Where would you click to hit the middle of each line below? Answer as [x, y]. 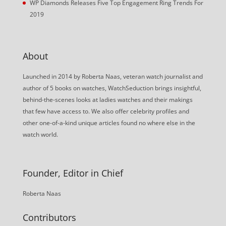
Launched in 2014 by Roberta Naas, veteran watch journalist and [112, 76]
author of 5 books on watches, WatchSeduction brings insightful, [112, 88]
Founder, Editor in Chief [73, 173]
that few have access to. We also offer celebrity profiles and [106, 111]
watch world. [40, 134]
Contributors [49, 217]
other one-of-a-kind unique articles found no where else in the [109, 123]
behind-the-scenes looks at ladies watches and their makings [107, 99]
